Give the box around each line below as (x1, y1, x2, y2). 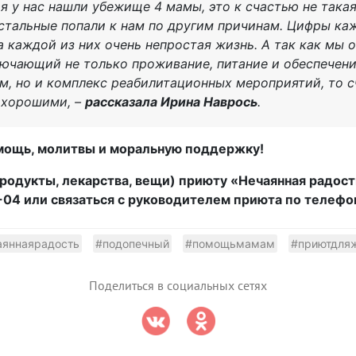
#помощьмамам (184, 236, 275, 250)
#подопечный (95, 236, 169, 250)
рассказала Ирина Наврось (85, 93, 258, 110)
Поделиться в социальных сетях (89, 278, 267, 293)
